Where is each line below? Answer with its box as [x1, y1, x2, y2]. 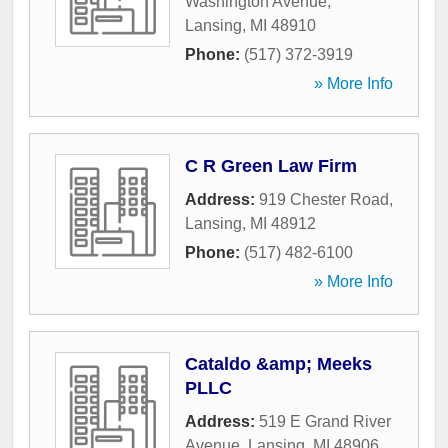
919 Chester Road [259, 191, 389, 209]
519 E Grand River [259, 413, 391, 431]
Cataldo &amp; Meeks [185, 354, 372, 375]
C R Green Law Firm [185, 156, 357, 177]
